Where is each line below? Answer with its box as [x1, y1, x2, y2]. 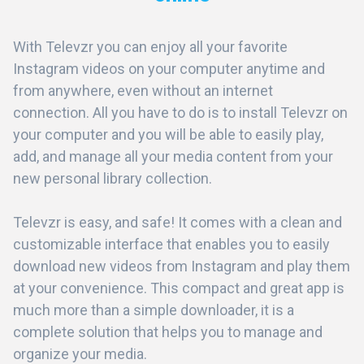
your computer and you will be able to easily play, [13, 125, 323, 143]
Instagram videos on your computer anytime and [13, 59, 325, 77]
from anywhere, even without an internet [13, 81, 273, 99]
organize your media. [13, 344, 147, 362]
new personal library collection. [13, 169, 212, 187]
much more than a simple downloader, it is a [13, 301, 294, 318]
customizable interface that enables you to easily [13, 235, 330, 253]
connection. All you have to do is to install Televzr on [13, 103, 348, 121]
